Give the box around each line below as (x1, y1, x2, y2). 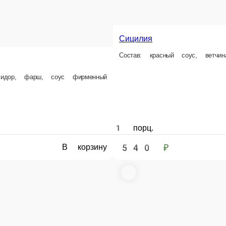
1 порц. (113, 122, 147, 130)
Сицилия (119, 32, 153, 42)
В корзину (71, 140, 107, 149)
